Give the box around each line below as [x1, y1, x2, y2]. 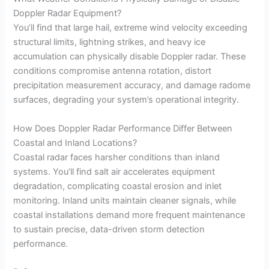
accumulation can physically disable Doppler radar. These [13, 51, 246, 62]
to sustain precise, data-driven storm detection [13, 223, 205, 235]
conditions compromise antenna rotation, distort [13, 65, 212, 77]
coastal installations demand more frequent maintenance [13, 209, 246, 220]
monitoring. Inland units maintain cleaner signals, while [13, 195, 237, 206]
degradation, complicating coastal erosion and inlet [13, 180, 222, 192]
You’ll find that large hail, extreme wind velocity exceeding [13, 22, 248, 34]
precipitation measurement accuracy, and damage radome [13, 80, 251, 91]
